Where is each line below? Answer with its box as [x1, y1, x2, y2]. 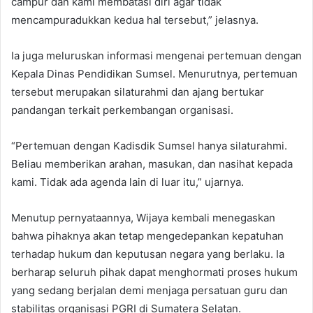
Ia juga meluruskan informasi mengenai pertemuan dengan [11, 48, 302, 62]
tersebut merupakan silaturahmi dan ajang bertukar [11, 85, 264, 99]
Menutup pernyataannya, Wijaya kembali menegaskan [11, 210, 275, 224]
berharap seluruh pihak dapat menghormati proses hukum [11, 265, 298, 279]
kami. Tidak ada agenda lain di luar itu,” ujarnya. [11, 175, 244, 189]
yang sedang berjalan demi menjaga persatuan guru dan [11, 283, 288, 297]
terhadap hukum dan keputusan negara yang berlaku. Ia [11, 247, 284, 261]
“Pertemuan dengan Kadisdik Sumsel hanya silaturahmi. [11, 138, 287, 152]
